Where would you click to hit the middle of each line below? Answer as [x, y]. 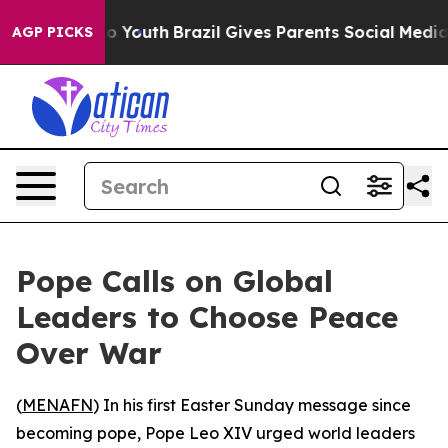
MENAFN [57, 405]
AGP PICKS [52, 32]
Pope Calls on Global [174, 281]
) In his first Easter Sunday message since [252, 405]
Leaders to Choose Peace [207, 317]
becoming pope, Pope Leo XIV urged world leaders [215, 433]
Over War [89, 353]
